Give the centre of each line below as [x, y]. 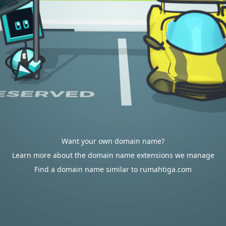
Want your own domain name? [113, 141]
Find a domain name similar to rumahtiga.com [113, 169]
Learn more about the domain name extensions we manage [113, 155]
